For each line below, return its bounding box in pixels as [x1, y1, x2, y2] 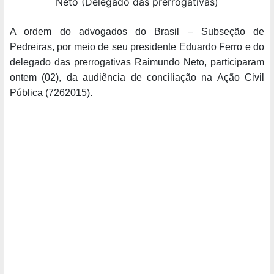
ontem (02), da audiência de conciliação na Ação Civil [10, 72, 264, 83]
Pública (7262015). [10, 87, 92, 98]
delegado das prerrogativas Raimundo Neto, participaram [10, 56, 264, 67]
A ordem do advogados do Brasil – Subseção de [10, 26, 264, 37]
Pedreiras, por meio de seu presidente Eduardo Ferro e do [10, 41, 264, 52]
